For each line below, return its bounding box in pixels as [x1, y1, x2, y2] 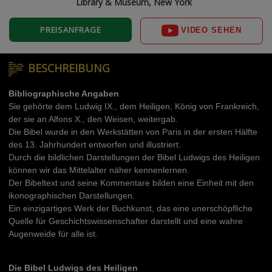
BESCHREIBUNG [28, 61, 110, 75]
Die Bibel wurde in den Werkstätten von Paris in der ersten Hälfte [8, 127, 257, 137]
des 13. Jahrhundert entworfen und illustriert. [8, 140, 181, 149]
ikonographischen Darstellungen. [8, 191, 135, 200]
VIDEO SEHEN [180, 25, 242, 35]
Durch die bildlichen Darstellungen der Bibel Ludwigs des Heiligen [8, 152, 260, 162]
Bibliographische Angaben [8, 89, 119, 98]
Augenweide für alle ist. [8, 229, 98, 239]
